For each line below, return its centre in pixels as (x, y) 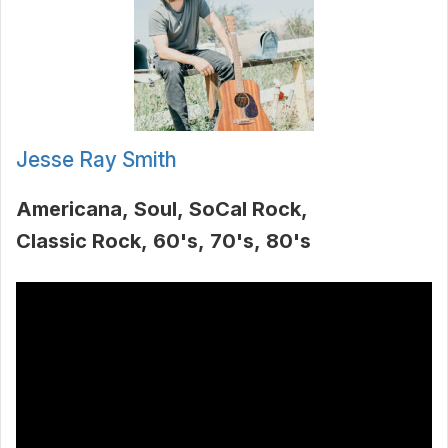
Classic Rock (78, 241)
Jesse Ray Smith (96, 160)
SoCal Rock (245, 209)
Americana (69, 209)
